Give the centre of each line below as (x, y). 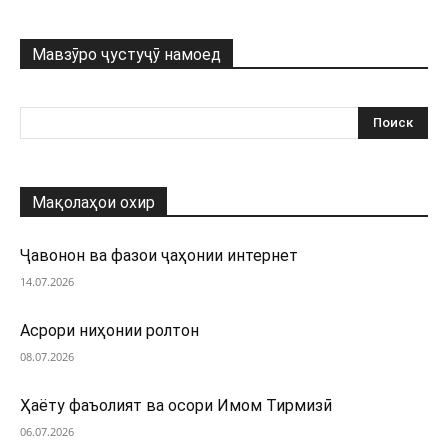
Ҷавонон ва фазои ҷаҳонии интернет (159, 255)
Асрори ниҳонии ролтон (109, 330)
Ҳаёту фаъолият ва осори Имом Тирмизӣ (176, 405)
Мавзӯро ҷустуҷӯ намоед (126, 54)
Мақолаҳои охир (93, 202)
